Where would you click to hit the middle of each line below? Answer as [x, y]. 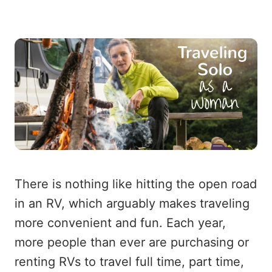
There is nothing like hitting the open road [136, 184]
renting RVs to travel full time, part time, [129, 262]
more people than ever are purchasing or [132, 242]
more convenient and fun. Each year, [120, 223]
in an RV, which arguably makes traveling [132, 203]
